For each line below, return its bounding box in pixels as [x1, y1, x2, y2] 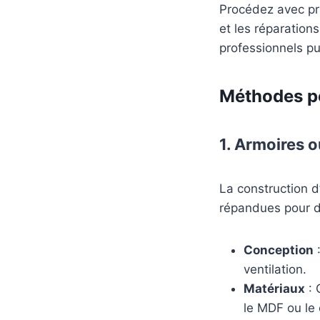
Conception [244, 242, 314, 257]
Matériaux [244, 281, 305, 296]
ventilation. [244, 261, 306, 276]
